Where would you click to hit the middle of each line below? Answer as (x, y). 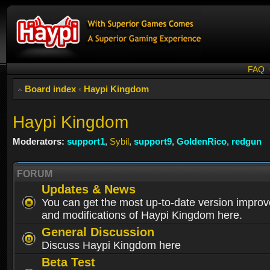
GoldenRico (202, 141)
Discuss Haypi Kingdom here (111, 246)
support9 (153, 141)
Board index (50, 89)
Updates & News (89, 190)
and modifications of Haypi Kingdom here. (142, 215)
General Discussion (98, 232)
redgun (246, 141)
